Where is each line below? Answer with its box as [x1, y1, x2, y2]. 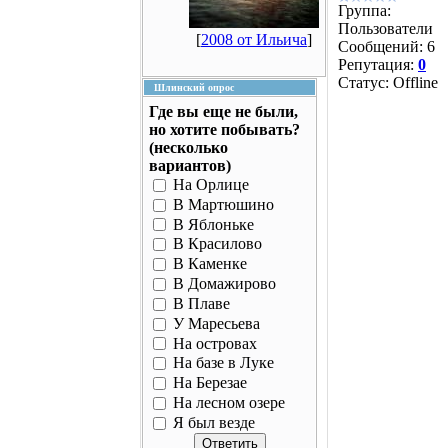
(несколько [149, 139, 228, 156]
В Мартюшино [173, 196, 274, 214]
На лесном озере [173, 394, 285, 412]
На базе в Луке [173, 354, 274, 372]
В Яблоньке [173, 215, 254, 233]
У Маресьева [173, 315, 260, 333]
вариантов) [149, 157, 231, 174]
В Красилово [173, 235, 262, 253]
